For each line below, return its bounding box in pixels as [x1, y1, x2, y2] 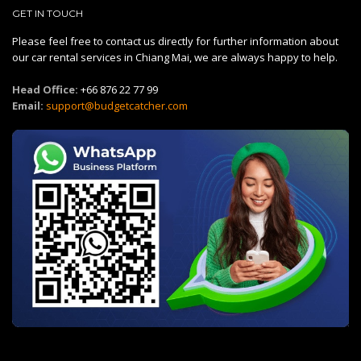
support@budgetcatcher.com [46, 98, 188, 113]
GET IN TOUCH [12, 6, 83, 19]
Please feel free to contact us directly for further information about [12, 33, 338, 48]
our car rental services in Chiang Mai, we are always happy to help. [12, 49, 338, 64]
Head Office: [12, 81, 78, 97]
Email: [12, 98, 44, 113]
